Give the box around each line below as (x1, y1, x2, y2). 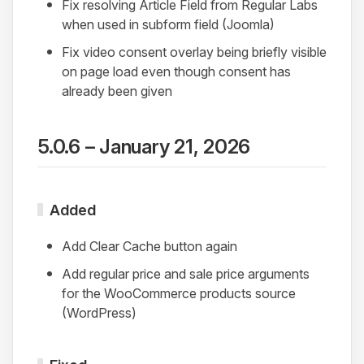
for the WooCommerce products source (62, 284, 296, 301)
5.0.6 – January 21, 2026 (37, 134, 251, 158)
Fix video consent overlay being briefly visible (62, 43, 327, 60)
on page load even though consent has (62, 63, 291, 80)
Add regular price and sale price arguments (62, 265, 310, 282)
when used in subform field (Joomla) (62, 15, 275, 32)
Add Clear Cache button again (62, 237, 237, 254)
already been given (62, 82, 172, 99)
